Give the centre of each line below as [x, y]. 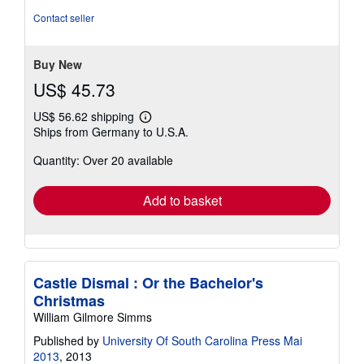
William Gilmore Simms [93, 316]
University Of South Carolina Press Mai [202, 340]
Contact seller [64, 17]
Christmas [69, 300]
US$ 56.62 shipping [85, 116]
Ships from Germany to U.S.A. [111, 131]
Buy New [58, 64]
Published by [68, 340]
